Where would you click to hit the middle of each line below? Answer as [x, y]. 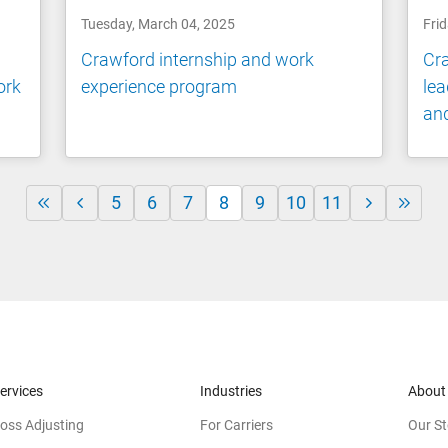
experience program [159, 86]
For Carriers [236, 424]
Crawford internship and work [198, 59]
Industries [231, 390]
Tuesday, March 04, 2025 [158, 24]
